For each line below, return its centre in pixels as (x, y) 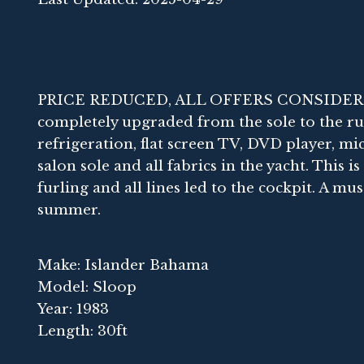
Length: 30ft (82, 331)
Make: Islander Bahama (123, 265)
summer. (69, 210)
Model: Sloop (87, 287)
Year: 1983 (73, 309)
